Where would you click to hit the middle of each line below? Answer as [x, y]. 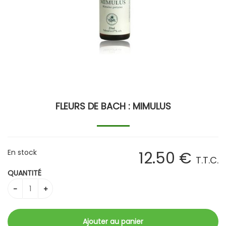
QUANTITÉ [24, 173]
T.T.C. [207, 160]
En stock [22, 153]
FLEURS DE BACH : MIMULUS [113, 106]
